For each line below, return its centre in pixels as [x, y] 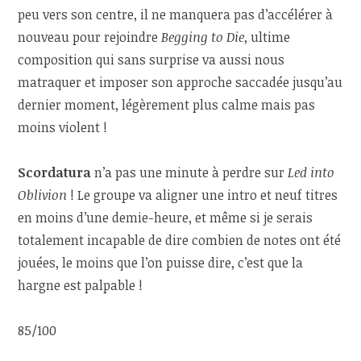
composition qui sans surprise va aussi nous [151, 59]
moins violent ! [63, 127]
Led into [311, 172]
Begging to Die [203, 37]
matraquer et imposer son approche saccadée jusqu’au [180, 82]
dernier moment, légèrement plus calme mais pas [167, 104]
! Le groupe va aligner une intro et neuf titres [203, 195]
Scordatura [55, 172]
